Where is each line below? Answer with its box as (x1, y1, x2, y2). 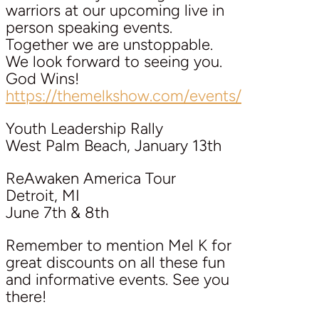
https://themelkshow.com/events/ (6, 85, 241, 105)
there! (6, 286, 46, 306)
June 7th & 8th (6, 202, 109, 222)
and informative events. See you (6, 269, 229, 289)
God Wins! (6, 68, 79, 88)
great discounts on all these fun (6, 252, 225, 272)
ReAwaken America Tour (6, 168, 176, 188)
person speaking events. (6, 17, 172, 37)
